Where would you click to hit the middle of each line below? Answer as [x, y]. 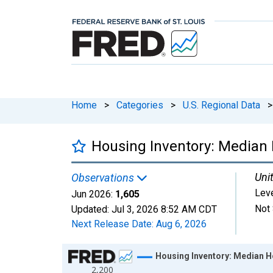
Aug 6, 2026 [181, 224]
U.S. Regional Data [222, 105]
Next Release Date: [114, 224]
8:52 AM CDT [189, 209]
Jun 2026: [92, 194]
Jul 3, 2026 [135, 209]
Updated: [91, 209]
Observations [104, 177]
